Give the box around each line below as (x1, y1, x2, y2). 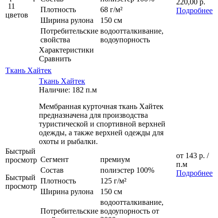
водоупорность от (100, 206, 159, 215)
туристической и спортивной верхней (39, 119, 165, 128)
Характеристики (39, 45, 94, 54)
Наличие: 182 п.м (39, 85, 97, 94)
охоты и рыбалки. (39, 137, 98, 145)
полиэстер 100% (100, 165, 154, 174)
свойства (40, 35, 70, 44)
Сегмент (40, 155, 69, 163)
